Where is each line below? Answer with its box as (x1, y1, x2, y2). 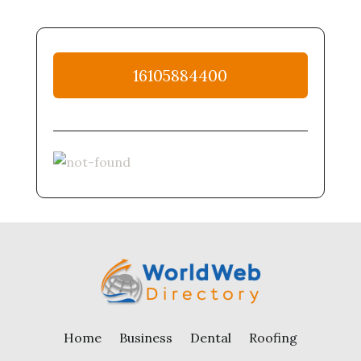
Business (118, 330, 172, 346)
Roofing (248, 330, 297, 346)
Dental (189, 330, 231, 346)
